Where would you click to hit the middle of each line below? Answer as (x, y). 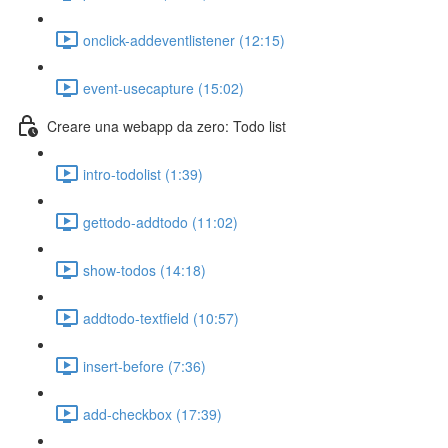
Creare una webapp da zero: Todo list (166, 125)
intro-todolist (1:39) (143, 173)
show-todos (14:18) (144, 269)
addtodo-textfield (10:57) (161, 317)
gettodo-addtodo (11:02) (160, 221)
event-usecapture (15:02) (163, 87)
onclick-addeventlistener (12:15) (184, 39)
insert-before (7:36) (144, 365)
